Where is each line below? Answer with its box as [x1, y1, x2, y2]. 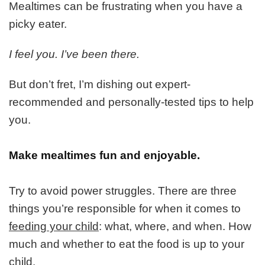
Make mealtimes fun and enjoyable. [9, 148, 200, 161]
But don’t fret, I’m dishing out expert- [9, 77, 190, 91]
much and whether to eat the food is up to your [9, 238, 244, 251]
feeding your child [9, 220, 99, 233]
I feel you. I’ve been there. [9, 47, 140, 60]
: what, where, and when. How [99, 220, 251, 233]
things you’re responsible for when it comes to [9, 202, 241, 215]
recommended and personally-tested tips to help [9, 95, 254, 108]
